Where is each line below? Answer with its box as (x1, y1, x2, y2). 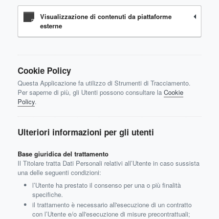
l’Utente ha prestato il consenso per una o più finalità (32, 180, 181, 190)
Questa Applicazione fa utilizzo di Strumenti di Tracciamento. (18, 78, 191, 88)
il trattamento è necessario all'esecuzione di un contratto (32, 200, 192, 209)
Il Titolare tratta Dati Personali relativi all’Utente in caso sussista (18, 158, 199, 168)
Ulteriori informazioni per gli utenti (18, 126, 154, 138)
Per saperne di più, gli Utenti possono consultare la (18, 88, 164, 97)
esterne (40, 21, 62, 30)
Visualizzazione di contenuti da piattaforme (40, 12, 172, 21)
